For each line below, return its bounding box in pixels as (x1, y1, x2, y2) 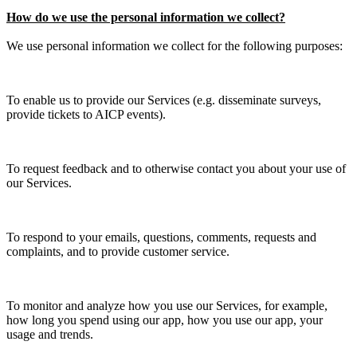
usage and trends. (6, 327, 93, 341)
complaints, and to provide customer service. (6, 244, 229, 258)
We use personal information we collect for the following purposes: (6, 38, 343, 53)
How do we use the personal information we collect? (6, 10, 285, 24)
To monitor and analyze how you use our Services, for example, (6, 298, 328, 312)
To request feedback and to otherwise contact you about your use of (6, 161, 346, 175)
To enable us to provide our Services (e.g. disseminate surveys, (6, 92, 321, 107)
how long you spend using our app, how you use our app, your (6, 312, 323, 327)
